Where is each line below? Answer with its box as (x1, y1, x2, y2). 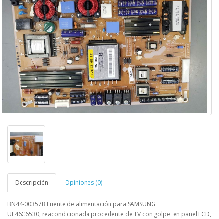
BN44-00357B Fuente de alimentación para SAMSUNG (7, 199, 155, 208)
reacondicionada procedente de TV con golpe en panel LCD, (42, 209, 211, 218)
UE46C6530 (7, 209, 39, 218)
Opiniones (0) (65, 178, 102, 187)
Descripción (15, 178, 48, 187)
